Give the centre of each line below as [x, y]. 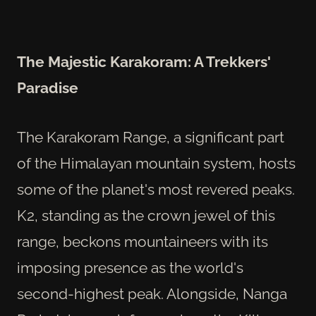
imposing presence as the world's [130, 268]
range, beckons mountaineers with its [142, 242]
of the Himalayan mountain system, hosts [156, 164]
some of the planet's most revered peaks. [156, 190]
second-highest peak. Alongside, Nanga [152, 294]
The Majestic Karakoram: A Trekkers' [144, 61]
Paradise [48, 87]
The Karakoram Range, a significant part [151, 138]
